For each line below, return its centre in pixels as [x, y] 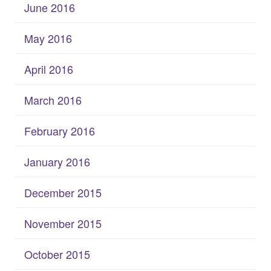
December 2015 [63, 192]
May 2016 [48, 38]
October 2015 [57, 254]
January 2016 [57, 161]
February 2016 [60, 130]
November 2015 [63, 223]
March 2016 [53, 100]
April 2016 [49, 69]
